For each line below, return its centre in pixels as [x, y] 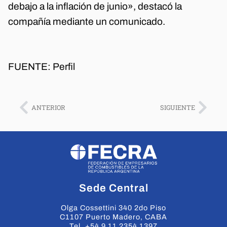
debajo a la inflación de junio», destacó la [95, 7]
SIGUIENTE [178, 107]
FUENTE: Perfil [42, 66]
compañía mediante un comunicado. [87, 22]
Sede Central [113, 188]
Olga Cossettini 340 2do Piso [113, 208]
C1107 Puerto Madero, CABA [113, 217]
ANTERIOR [48, 107]
